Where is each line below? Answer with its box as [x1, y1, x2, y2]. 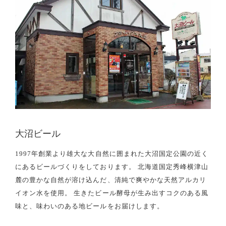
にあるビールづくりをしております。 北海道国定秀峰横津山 [15, 162, 209, 171]
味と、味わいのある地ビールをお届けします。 [15, 202, 164, 210]
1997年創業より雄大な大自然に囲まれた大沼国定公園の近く [15, 149, 209, 157]
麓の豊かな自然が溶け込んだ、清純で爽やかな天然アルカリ [15, 176, 207, 184]
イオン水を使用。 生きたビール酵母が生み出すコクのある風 [15, 189, 209, 197]
